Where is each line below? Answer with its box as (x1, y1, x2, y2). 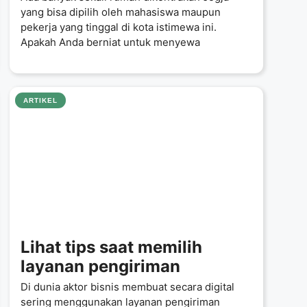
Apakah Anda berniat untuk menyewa (21, 35, 200, 49)
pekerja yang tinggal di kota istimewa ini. (21, 20, 217, 34)
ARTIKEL (23, 97, 58, 104)
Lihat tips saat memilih (21, 237, 202, 257)
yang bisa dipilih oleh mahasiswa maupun (21, 5, 221, 19)
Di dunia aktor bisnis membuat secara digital (21, 280, 234, 293)
